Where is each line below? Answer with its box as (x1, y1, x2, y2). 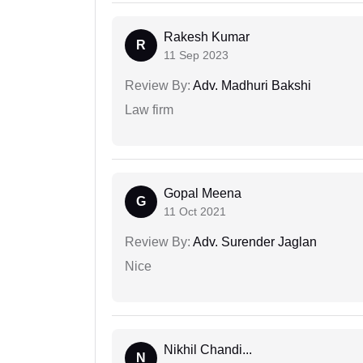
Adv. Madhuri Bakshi (190, 79, 311, 93)
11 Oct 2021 (164, 205, 226, 219)
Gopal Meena (164, 186, 241, 201)
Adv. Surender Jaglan (190, 235, 317, 250)
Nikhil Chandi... (164, 343, 252, 357)
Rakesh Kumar (164, 30, 250, 45)
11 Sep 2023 (164, 49, 228, 62)
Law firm (125, 103, 173, 117)
